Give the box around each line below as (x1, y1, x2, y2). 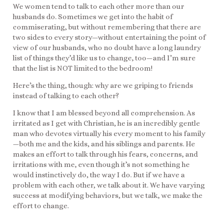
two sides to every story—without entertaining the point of (13, 32, 206, 42)
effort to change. (13, 201, 69, 211)
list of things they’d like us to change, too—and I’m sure (13, 53, 195, 62)
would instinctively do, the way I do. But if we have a (13, 170, 185, 180)
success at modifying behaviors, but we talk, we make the (13, 191, 202, 200)
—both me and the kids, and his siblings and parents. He (13, 139, 195, 149)
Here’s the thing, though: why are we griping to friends (13, 81, 193, 90)
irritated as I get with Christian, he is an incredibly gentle (13, 119, 200, 128)
